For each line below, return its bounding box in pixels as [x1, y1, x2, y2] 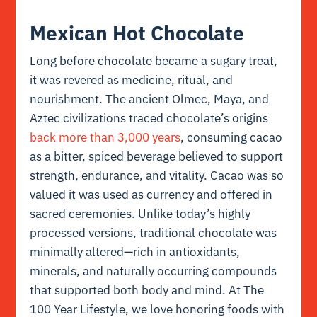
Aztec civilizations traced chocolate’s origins [30, 110, 269, 126]
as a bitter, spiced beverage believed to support [30, 148, 284, 164]
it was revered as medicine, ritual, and [30, 71, 234, 88]
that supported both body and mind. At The [30, 282, 265, 298]
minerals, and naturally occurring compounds [30, 263, 277, 279]
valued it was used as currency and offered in [30, 186, 273, 202]
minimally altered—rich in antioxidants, [30, 243, 241, 260]
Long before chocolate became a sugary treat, [30, 52, 278, 69]
